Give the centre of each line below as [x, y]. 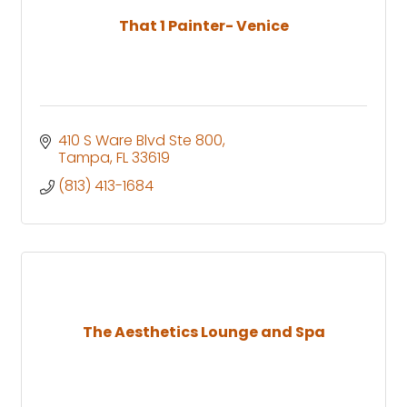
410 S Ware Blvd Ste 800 [140, 140]
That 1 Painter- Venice [203, 25]
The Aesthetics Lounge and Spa [203, 332]
